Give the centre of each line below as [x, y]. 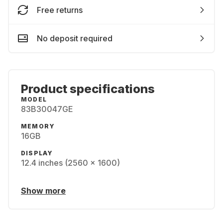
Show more [43, 191]
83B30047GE [47, 109]
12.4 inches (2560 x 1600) [70, 163]
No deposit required [75, 38]
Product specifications [88, 89]
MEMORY [38, 126]
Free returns [60, 10]
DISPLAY [37, 153]
